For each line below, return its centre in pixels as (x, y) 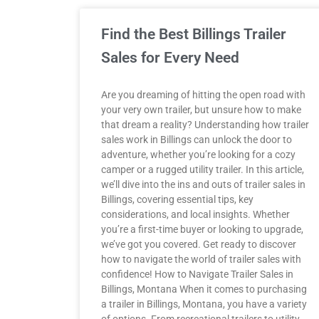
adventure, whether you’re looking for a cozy (198, 155)
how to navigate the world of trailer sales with (201, 259)
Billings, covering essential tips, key (177, 199)
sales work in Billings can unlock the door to (197, 140)
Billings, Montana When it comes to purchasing (204, 289)
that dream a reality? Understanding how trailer (205, 125)
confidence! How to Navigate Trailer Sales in (197, 274)
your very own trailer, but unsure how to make (201, 110)
